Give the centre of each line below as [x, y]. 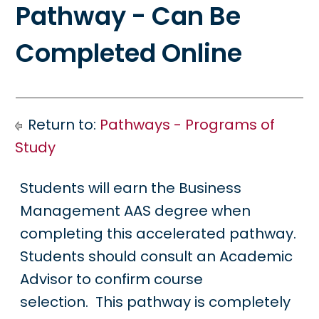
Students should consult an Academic [157, 256]
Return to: [62, 125]
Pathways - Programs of [187, 125]
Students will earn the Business [131, 188]
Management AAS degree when [136, 211]
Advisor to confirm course [112, 279]
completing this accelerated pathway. [160, 234]
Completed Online [129, 53]
